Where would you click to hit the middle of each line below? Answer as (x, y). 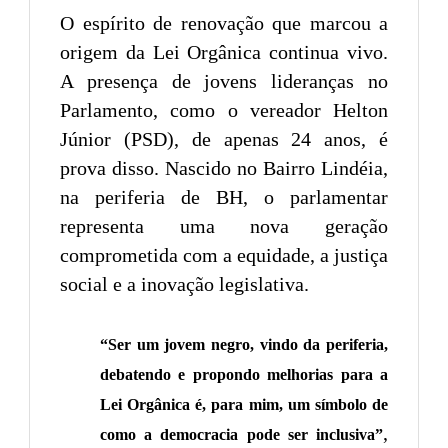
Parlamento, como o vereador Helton (224, 109)
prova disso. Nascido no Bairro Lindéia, (224, 167)
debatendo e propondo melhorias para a (244, 374)
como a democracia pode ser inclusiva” (241, 434)
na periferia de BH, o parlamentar (224, 196)
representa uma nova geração (224, 225)
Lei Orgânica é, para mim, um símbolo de (244, 404)
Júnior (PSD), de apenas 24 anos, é (224, 138)
